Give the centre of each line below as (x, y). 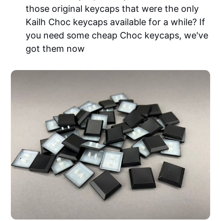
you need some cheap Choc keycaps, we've (117, 36)
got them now (55, 49)
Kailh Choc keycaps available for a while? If (116, 22)
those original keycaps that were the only (112, 9)
